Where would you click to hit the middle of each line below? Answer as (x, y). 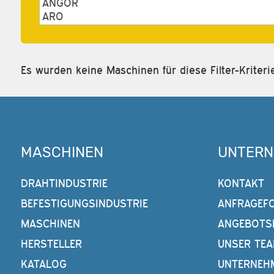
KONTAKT (241, 183)
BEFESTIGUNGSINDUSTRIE (84, 204)
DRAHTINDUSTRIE (64, 183)
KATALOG (43, 264)
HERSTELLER (51, 244)
